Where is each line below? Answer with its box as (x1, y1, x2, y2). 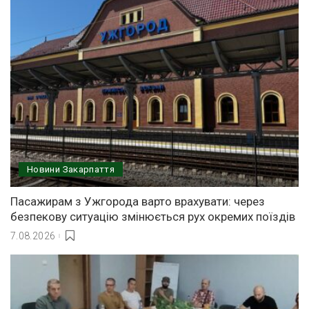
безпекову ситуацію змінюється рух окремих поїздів (10, 210, 295, 224)
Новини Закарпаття (27, 164, 115, 175)
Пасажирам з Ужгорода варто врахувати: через (10, 195, 265, 209)
